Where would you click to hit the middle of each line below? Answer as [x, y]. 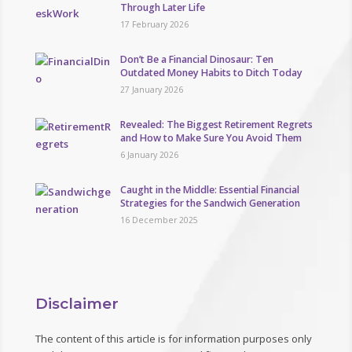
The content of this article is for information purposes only [173, 339]
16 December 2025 [159, 220]
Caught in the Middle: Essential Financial [209, 189]
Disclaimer [77, 304]
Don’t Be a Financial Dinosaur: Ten [196, 59]
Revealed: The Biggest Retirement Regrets [216, 124]
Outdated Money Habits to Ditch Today [211, 72]
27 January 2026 [151, 89]
